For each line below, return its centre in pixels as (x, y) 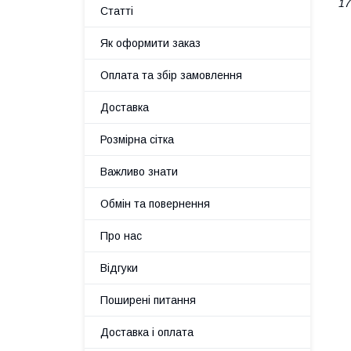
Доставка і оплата (147, 332)
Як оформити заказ (150, 43)
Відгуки (119, 268)
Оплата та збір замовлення (171, 75)
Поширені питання (148, 300)
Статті (117, 11)
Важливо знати (139, 172)
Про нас (121, 236)
